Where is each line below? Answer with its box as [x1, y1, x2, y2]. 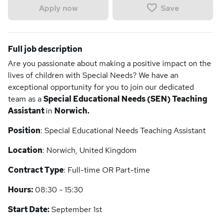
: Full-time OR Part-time [64, 165, 150, 175]
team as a [8, 94, 43, 104]
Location [8, 145, 42, 155]
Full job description [8, 44, 82, 54]
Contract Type [8, 165, 64, 175]
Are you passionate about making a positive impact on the [8, 58, 211, 69]
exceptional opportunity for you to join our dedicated [8, 82, 194, 92]
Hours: [8, 184, 33, 195]
